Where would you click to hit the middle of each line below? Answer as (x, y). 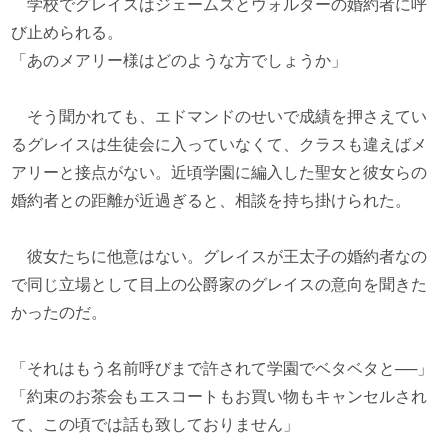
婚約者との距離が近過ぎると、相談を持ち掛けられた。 (211, 200)
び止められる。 (67, 32)
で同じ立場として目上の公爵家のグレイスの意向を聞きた (219, 284)
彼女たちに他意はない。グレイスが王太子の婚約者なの (219, 256)
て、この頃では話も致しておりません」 (155, 424)
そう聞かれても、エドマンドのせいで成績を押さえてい (219, 116)
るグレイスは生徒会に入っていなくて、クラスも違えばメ (219, 144)
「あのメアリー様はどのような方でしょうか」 (179, 60)
